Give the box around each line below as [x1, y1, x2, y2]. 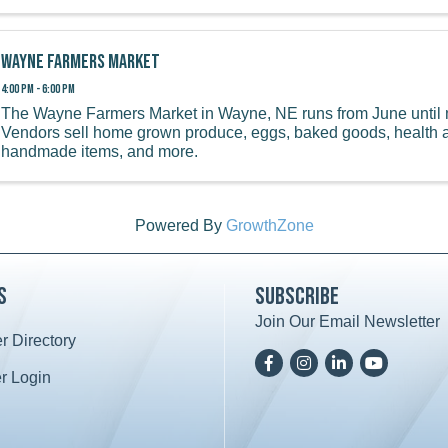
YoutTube [359, 351, 427, 369]
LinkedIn [324, 351, 385, 369]
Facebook [254, 351, 325, 369]
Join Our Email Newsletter [255, 313, 440, 331]
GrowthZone [225, 217, 314, 235]
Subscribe [255, 282, 339, 312]
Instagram [289, 351, 359, 369]
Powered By [134, 217, 226, 235]
